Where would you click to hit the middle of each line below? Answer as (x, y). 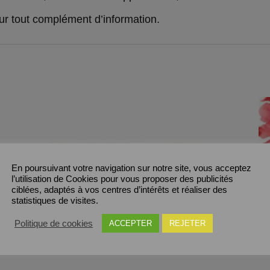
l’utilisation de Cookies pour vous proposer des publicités (122, 179)
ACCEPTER (130, 223)
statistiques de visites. (55, 201)
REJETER (187, 223)
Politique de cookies (54, 223)
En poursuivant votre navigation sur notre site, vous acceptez (131, 168)
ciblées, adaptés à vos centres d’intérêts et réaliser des (119, 190)
